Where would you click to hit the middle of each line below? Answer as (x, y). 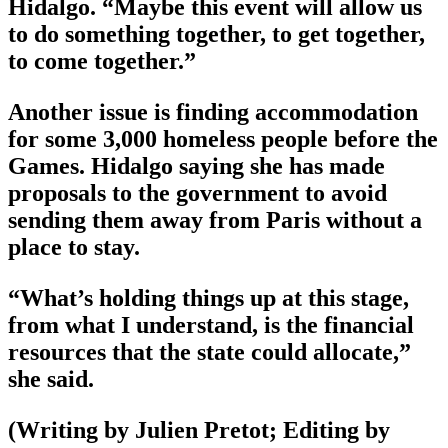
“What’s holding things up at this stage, (208, 298)
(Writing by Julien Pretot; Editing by (199, 430)
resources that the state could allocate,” (209, 352)
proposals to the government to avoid (197, 193)
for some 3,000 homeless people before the (223, 139)
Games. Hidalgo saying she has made (196, 166)
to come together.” (102, 61)
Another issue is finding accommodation (213, 112)
